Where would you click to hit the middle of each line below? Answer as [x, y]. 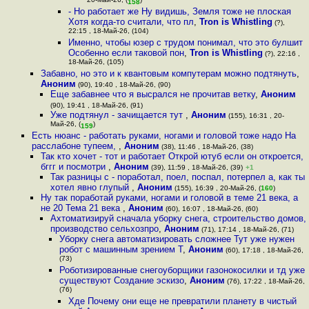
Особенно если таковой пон [127, 53]
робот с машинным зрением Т [121, 249]
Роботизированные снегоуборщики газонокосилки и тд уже [182, 270]
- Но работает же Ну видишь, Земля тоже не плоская [180, 11]
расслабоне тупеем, [75, 146]
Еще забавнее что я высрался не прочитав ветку [152, 94]
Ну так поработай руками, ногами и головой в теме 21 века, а [170, 198]
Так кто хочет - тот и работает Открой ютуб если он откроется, [172, 156]
